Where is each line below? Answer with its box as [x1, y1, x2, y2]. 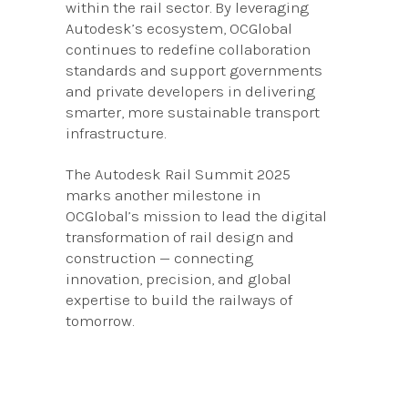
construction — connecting [66, 248, 254, 267]
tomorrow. [66, 311, 135, 330]
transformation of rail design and [66, 227, 295, 246]
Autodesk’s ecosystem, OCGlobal [66, 18, 293, 37]
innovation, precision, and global [66, 269, 292, 288]
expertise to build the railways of [66, 290, 293, 309]
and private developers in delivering [66, 81, 316, 100]
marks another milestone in [66, 185, 261, 204]
